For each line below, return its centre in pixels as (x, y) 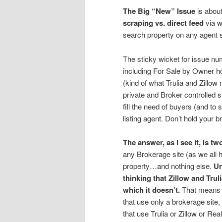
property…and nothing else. (168, 166)
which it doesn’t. (151, 190)
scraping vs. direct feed (163, 23)
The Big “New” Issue (159, 11)
